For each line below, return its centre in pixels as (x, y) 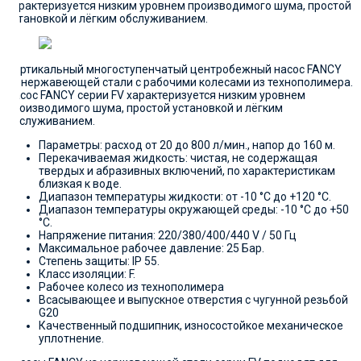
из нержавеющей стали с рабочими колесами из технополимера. (180, 83)
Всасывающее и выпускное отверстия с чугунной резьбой (193, 300)
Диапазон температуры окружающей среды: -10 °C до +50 (194, 210)
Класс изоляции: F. (87, 274)
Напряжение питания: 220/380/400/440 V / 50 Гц (168, 236)
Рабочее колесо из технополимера (131, 287)
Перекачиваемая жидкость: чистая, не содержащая (178, 158)
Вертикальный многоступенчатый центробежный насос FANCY (174, 70)
